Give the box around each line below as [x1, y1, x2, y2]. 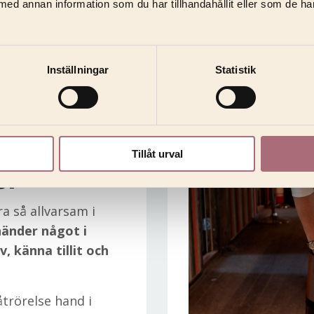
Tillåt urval [131, 147, 183, 160]
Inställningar [46, 63, 109, 76]
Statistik [215, 63, 256, 76]
